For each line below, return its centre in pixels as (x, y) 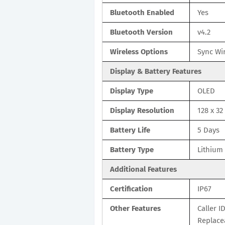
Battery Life (130, 130)
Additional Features (143, 169)
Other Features (135, 208)
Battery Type (132, 149)
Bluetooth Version (141, 32)
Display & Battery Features (156, 71)
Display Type (132, 91)
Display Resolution (142, 110)
